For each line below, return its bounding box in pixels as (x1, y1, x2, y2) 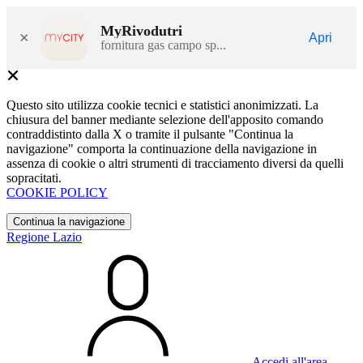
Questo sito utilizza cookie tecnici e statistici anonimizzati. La (6, 98, 318, 112)
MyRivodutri (100, 22, 182, 39)
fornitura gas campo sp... (100, 37, 226, 52)
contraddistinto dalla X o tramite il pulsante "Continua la (6, 127, 293, 141)
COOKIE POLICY (6, 186, 108, 199)
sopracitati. (6, 171, 62, 185)
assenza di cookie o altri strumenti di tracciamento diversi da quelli (6, 156, 344, 170)
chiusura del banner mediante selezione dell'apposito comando (6, 113, 323, 126)
